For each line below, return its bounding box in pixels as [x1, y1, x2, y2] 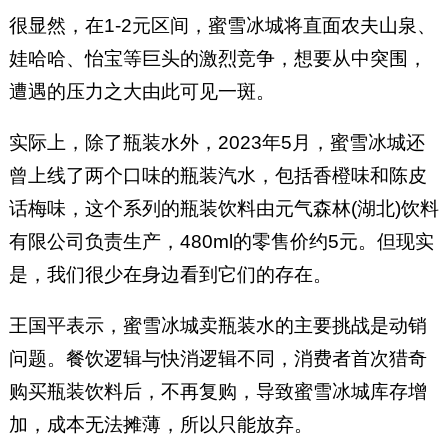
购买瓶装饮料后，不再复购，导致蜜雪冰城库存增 [8, 380, 427, 402]
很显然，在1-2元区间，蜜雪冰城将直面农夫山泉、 [8, 14, 436, 36]
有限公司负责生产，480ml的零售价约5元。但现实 [8, 230, 434, 252]
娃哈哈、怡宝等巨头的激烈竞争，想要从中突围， [8, 47, 427, 69]
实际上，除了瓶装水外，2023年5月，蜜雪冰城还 [8, 131, 425, 153]
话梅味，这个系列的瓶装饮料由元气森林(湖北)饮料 [8, 197, 439, 219]
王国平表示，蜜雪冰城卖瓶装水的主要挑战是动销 [8, 314, 427, 336]
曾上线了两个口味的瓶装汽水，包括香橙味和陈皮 [8, 164, 427, 186]
